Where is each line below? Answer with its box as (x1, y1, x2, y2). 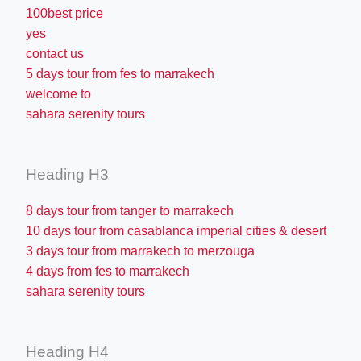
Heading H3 (26, 165, 109, 183)
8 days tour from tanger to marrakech (26, 203, 234, 218)
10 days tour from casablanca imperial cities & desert (26, 223, 326, 238)
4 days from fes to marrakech (26, 263, 189, 278)
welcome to (26, 86, 91, 101)
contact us (26, 46, 84, 60)
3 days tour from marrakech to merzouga (26, 243, 255, 258)
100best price (26, 6, 106, 20)
